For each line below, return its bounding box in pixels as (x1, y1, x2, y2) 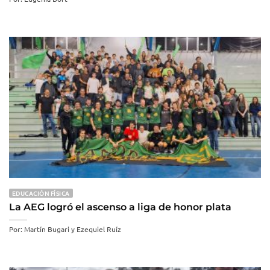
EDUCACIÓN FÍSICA (12, 189, 70, 198)
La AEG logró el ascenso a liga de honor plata (9, 201, 234, 213)
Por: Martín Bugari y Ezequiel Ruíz (9, 224, 121, 234)
